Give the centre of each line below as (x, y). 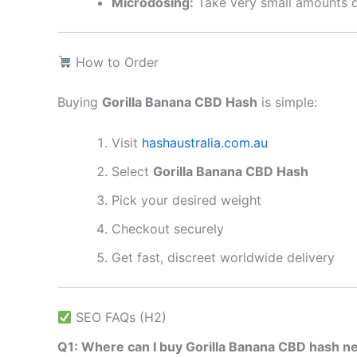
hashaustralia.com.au (205, 143)
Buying (80, 102)
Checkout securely (168, 229)
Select (132, 172)
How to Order (116, 62)
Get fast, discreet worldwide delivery (223, 258)
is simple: (287, 102)
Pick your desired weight (186, 200)
